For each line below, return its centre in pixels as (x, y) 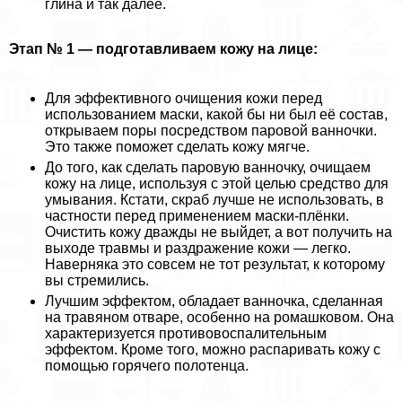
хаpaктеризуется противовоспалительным (186, 334)
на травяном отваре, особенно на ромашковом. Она (219, 318)
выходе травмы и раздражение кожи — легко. (198, 249)
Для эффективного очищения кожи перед (184, 99)
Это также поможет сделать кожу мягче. (177, 147)
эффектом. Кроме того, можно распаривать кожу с (213, 350)
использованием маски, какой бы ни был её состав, (216, 115)
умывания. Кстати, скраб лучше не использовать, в (214, 200)
